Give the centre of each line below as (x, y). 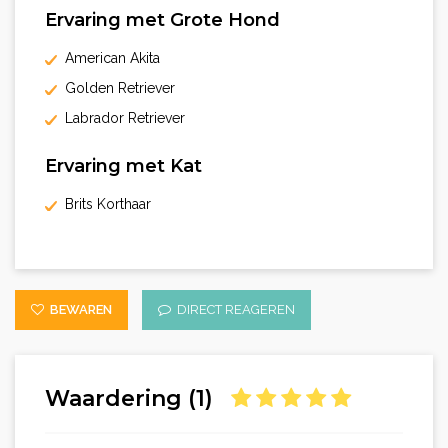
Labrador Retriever (121, 118)
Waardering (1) (138, 399)
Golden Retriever (116, 88)
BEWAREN (78, 310)
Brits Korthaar (104, 204)
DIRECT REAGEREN (233, 310)
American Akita (108, 58)
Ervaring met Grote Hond (162, 20)
